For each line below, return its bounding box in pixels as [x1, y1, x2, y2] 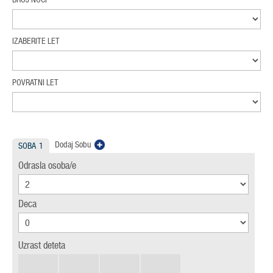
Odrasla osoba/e [18, 160, 76, 171]
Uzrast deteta [18, 239, 65, 251]
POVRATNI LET [12, 77, 58, 88]
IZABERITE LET [12, 36, 60, 46]
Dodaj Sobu [55, 140, 91, 150]
